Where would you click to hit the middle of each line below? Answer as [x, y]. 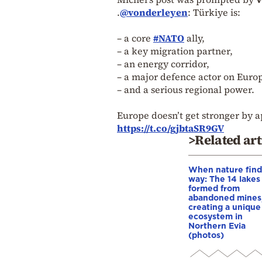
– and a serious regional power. [186, 89]
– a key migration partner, [175, 51]
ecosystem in [216, 216]
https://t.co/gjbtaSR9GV [170, 128]
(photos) [206, 235]
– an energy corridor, [163, 63]
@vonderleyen [154, 12]
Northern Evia [217, 225]
